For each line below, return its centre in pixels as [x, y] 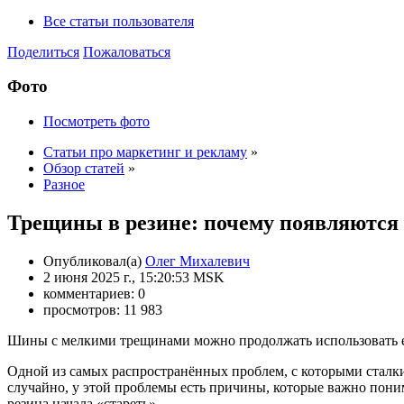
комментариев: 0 [94, 293]
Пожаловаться [127, 51]
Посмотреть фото [96, 122]
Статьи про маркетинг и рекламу [145, 152]
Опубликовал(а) [94, 261]
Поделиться [43, 51]
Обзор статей [84, 169]
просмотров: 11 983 [103, 309]
